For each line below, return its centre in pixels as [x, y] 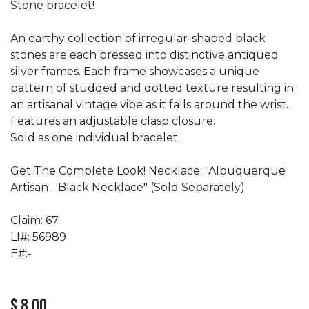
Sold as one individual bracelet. [95, 138]
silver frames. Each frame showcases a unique [135, 71]
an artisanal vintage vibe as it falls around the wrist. [149, 104]
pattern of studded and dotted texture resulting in [152, 88]
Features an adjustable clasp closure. [113, 121]
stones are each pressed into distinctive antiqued [144, 55]
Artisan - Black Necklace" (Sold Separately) [128, 187]
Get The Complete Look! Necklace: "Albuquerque [148, 171]
